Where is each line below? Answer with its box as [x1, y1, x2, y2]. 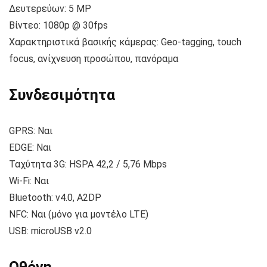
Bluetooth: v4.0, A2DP [9, 192, 101, 204]
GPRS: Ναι [9, 125, 52, 137]
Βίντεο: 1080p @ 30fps [9, 20, 108, 32]
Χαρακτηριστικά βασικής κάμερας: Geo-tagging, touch [9, 36, 241, 48]
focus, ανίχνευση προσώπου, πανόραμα [9, 53, 178, 65]
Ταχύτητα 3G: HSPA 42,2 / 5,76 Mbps [9, 159, 167, 170]
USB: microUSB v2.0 [9, 225, 92, 237]
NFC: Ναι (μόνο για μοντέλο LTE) [9, 209, 148, 221]
